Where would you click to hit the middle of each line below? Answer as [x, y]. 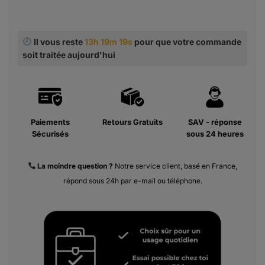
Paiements [50, 122]
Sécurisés [50, 134]
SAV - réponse [215, 122]
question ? [95, 166]
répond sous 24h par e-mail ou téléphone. [132, 181]
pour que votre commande [187, 41]
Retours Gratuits [132, 122]
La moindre [56, 166]
